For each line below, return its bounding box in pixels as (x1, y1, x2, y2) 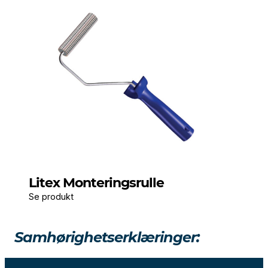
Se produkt (29, 191, 74, 202)
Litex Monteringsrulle (29, 174, 164, 191)
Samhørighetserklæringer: (14, 229, 199, 246)
